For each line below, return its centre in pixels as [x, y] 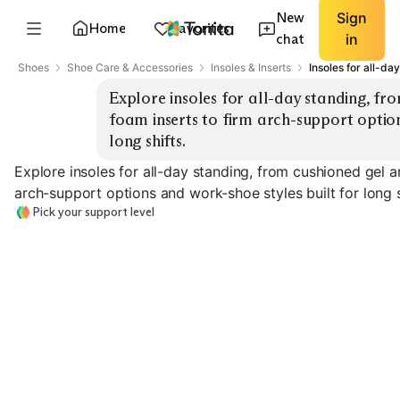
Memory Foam [210, 382]
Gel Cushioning [69, 382]
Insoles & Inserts [251, 67]
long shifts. [147, 141]
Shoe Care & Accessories [130, 67]
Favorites [200, 28]
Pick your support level [93, 212]
